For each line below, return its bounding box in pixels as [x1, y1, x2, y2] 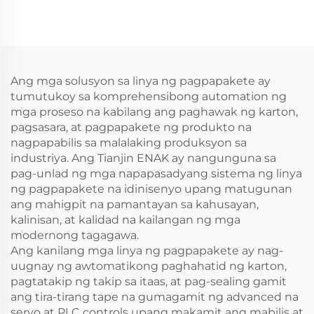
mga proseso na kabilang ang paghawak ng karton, [11, 105, 298, 118]
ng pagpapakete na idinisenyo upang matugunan [11, 182, 292, 196]
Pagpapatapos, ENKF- [171, 67, 300, 81]
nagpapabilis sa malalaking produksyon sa [11, 136, 247, 149]
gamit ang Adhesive [176, 21, 295, 34]
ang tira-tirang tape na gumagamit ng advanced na [11, 290, 299, 303]
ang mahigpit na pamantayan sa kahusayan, [11, 198, 259, 211]
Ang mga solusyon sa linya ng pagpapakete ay [11, 74, 271, 88]
